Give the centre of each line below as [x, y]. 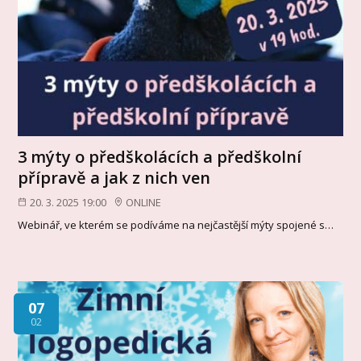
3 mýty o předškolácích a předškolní [160, 156]
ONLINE [144, 202]
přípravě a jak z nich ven [114, 177]
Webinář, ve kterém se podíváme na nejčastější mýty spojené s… [176, 225]
